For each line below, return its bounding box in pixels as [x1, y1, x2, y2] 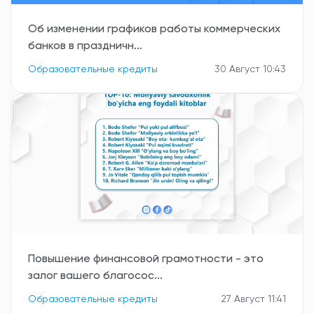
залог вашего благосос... [28, 271, 163, 282]
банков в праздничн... [28, 41, 142, 52]
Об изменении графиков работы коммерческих [28, 24, 280, 35]
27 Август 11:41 [221, 294, 286, 304]
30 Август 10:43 [214, 64, 286, 74]
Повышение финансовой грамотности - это [28, 254, 264, 265]
